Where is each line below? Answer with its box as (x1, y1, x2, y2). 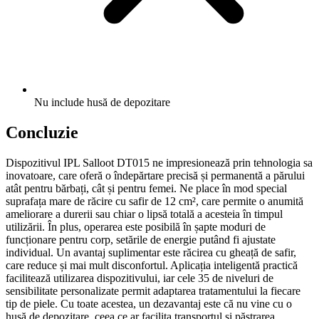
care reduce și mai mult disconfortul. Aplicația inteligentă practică (6, 259, 298, 272)
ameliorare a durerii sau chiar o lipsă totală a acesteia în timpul (6, 208, 283, 221)
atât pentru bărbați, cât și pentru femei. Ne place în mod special (6, 182, 287, 195)
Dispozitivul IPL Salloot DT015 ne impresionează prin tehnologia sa (6, 157, 313, 169)
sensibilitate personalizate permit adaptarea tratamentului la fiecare (6, 285, 300, 298)
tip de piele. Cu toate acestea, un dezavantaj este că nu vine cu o (6, 298, 292, 310)
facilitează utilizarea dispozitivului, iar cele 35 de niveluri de (6, 272, 273, 285)
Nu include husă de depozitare (34, 96, 170, 109)
